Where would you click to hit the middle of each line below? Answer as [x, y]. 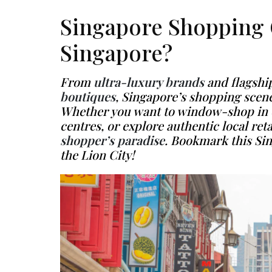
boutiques [88, 96]
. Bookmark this [209, 140]
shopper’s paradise [112, 140]
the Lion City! [97, 154]
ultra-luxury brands [149, 81]
